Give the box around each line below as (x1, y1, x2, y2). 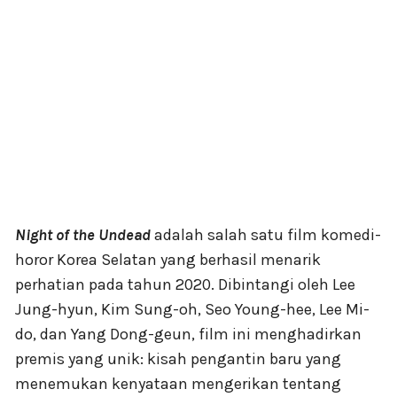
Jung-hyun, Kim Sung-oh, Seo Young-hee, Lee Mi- (15, 299, 370, 319)
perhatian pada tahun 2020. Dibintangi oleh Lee (15, 274, 355, 294)
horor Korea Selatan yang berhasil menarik (15, 249, 321, 269)
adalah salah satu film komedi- (151, 224, 381, 245)
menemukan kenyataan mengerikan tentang (15, 373, 341, 393)
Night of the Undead (15, 224, 151, 245)
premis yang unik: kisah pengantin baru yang (15, 348, 341, 369)
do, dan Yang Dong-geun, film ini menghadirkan (15, 323, 362, 344)
